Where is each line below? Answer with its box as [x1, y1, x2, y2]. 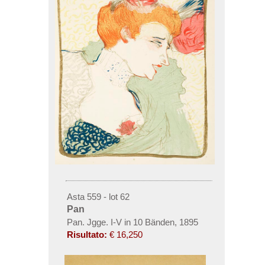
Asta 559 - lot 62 [66, 191, 130, 202]
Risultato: [66, 229, 107, 240]
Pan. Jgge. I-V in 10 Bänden [66, 216, 174, 227]
